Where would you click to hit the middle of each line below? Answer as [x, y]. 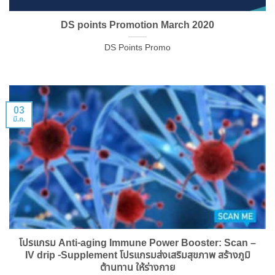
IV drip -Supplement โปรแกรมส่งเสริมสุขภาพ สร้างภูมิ [137, 255]
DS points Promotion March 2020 [137, 25]
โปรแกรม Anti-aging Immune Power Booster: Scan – [137, 243]
